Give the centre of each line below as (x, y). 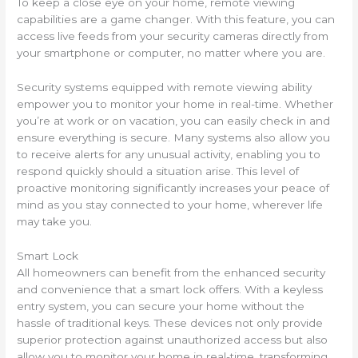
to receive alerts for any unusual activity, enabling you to (169, 154)
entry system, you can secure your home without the (161, 306)
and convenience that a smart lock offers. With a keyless (170, 289)
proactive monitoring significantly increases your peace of (173, 187)
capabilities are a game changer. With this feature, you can (176, 19)
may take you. (55, 221)
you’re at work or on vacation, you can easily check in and (174, 120)
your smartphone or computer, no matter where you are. (171, 52)
